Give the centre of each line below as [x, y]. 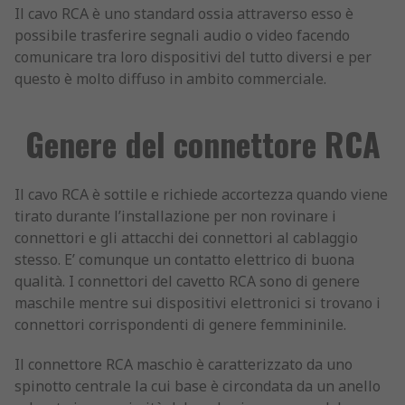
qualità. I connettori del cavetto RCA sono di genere [187, 281]
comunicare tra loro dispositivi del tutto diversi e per [193, 57]
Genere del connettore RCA [202, 143]
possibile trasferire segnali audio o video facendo [182, 35]
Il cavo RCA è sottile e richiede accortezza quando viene [201, 194]
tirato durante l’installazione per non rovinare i [175, 216]
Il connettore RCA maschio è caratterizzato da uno [184, 364]
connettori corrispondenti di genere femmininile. [180, 325]
